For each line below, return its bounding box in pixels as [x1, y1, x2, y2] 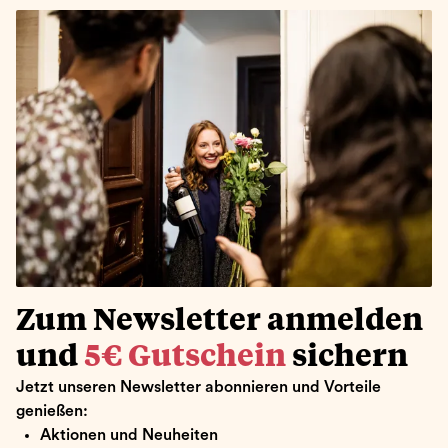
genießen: [16, 402, 88, 419]
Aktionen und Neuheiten [40, 426, 218, 443]
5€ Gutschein [84, 341, 286, 372]
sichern [286, 341, 408, 372]
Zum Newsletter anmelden [16, 305, 423, 336]
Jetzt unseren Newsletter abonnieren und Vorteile [16, 378, 381, 395]
